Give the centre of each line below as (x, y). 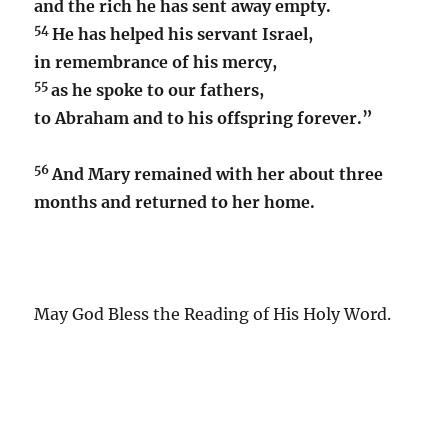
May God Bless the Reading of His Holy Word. (213, 313)
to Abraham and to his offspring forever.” (204, 117)
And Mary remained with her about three (218, 173)
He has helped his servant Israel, (183, 33)
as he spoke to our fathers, (158, 89)
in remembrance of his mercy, (156, 61)
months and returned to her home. (175, 201)
